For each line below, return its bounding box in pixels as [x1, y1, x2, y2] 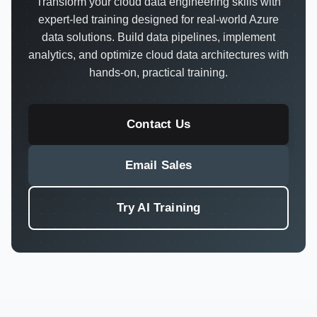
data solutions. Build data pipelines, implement [42, 31, 275, 43]
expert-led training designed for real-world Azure [38, 13, 279, 25]
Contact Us [127, 117, 190, 131]
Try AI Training [116, 201, 201, 214]
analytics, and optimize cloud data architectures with [28, 49, 289, 61]
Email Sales [125, 158, 192, 172]
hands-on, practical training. [89, 67, 228, 79]
